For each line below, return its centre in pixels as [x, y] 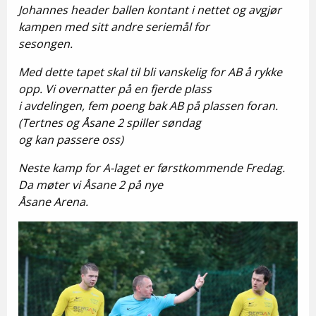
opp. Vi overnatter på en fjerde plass [115, 89]
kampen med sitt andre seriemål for [115, 27]
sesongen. [45, 44]
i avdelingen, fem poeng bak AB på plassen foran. [148, 106]
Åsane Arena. [53, 202]
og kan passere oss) [71, 140]
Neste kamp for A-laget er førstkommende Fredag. [152, 168]
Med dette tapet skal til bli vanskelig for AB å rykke [150, 72]
